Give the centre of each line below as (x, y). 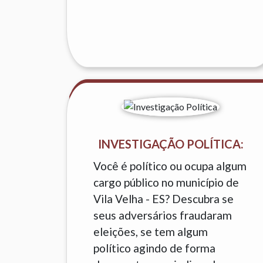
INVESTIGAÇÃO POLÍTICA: (171, 144)
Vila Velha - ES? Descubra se (164, 199)
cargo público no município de (166, 182)
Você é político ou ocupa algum (170, 166)
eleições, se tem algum (151, 232)
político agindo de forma (155, 248)
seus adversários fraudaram (163, 215)
